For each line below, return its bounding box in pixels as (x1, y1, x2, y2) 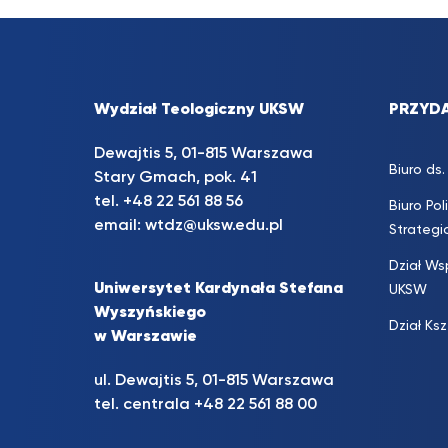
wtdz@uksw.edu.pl (145, 218, 283, 234)
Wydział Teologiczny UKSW (94, 102, 304, 118)
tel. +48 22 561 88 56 (94, 194, 243, 210)
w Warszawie (94, 329, 197, 345)
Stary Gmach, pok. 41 (94, 170, 257, 186)
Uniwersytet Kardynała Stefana (94, 281, 343, 297)
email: (94, 218, 145, 234)
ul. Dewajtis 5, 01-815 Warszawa (94, 373, 334, 389)
